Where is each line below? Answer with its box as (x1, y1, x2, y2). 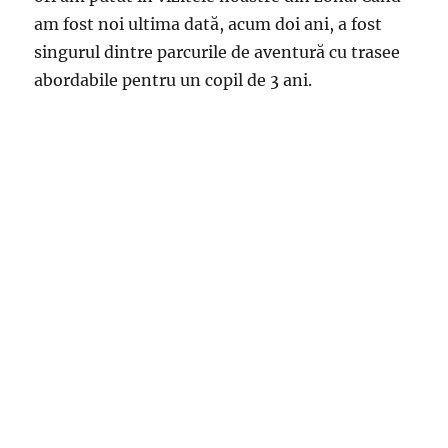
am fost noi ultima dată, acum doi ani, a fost (34, 14, 383, 35)
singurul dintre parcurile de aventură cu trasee (34, 42, 401, 63)
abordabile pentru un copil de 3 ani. (34, 70, 313, 91)
